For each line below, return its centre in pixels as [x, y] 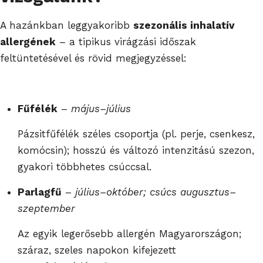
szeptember [46, 208]
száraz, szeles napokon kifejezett [97, 250]
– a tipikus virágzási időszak [126, 41]
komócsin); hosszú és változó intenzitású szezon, [136, 150]
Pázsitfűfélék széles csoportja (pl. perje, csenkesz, [136, 134]
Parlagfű [40, 192]
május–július [101, 108]
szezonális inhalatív [184, 25]
